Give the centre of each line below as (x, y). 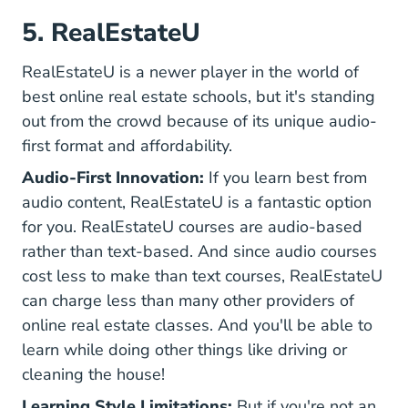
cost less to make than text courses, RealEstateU (202, 275)
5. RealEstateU (111, 32)
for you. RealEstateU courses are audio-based (192, 226)
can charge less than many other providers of (188, 300)
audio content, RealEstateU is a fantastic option (197, 202)
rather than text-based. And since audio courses (199, 251)
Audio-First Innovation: (113, 177)
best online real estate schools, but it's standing (199, 96)
